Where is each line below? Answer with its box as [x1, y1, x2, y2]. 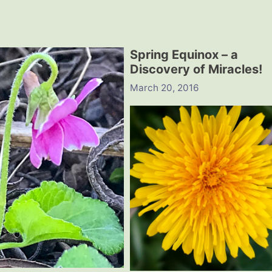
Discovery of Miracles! [129, 62, 262, 76]
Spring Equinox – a [129, 47, 238, 62]
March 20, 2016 [129, 81, 199, 93]
